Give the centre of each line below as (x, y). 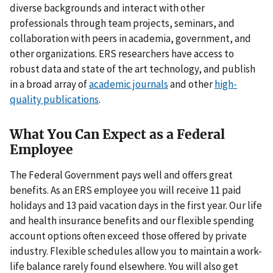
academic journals (129, 84)
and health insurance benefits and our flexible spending (132, 220)
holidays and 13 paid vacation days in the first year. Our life (136, 205)
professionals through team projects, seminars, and (122, 23)
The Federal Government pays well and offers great (121, 175)
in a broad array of (49, 84)
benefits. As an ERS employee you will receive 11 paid (126, 190)
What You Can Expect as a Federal (117, 134)
